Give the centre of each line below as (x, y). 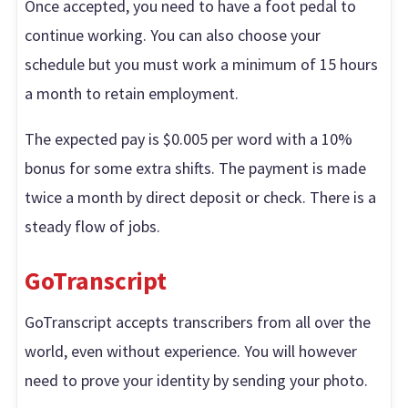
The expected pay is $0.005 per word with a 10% (189, 138)
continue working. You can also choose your (173, 35)
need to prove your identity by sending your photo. (197, 380)
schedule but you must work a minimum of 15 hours (202, 64)
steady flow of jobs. (93, 226)
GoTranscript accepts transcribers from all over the (198, 321)
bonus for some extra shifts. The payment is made (196, 168)
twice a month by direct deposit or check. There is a (201, 197)
